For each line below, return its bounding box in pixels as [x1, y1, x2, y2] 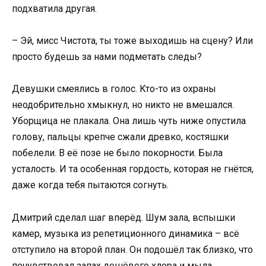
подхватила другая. [12, 2, 97, 14]
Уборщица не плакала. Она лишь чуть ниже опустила [12, 115, 246, 127]
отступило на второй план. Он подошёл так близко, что [12, 243, 253, 255]
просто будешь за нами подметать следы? [12, 51, 202, 63]
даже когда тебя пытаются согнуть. [12, 179, 169, 191]
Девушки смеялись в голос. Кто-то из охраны [12, 83, 216, 95]
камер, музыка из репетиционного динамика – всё [12, 227, 239, 239]
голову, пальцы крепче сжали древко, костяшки [12, 131, 229, 143]
